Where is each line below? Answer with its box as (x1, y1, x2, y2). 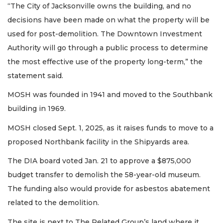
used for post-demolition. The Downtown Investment (7, 29, 202, 38)
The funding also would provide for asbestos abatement (7, 184, 210, 193)
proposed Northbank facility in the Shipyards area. (7, 137, 189, 146)
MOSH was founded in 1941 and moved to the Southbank (7, 90, 213, 99)
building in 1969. (7, 104, 66, 113)
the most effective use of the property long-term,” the (7, 57, 203, 66)
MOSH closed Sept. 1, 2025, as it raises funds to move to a (7, 123, 214, 132)
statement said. (7, 71, 63, 80)
